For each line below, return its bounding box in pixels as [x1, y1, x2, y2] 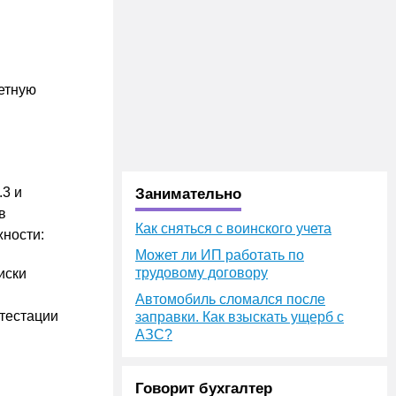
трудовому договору [135, 265, 268, 280]
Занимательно [135, 186, 241, 202]
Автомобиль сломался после [135, 292, 325, 307]
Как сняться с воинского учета [135, 221, 331, 236]
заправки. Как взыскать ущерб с [135, 309, 344, 324]
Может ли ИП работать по [135, 247, 304, 263]
